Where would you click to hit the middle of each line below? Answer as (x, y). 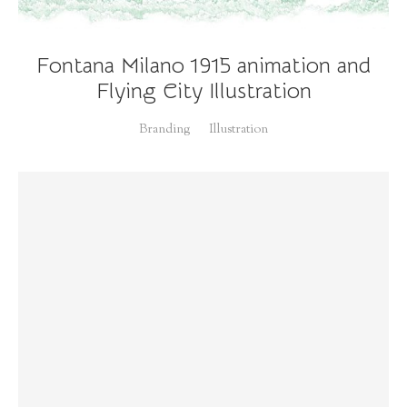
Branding (165, 129)
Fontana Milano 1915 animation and (203, 65)
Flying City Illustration (203, 91)
